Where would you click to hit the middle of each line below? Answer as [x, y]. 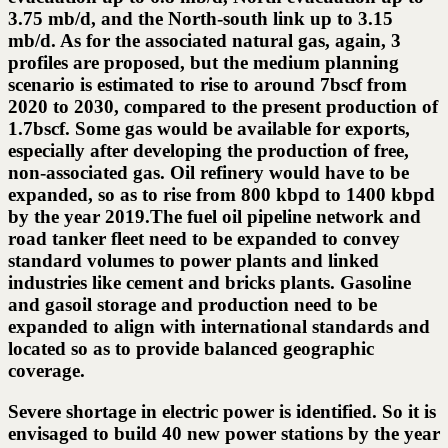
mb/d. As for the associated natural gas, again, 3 [204, 41]
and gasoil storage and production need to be [192, 305]
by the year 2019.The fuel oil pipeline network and [214, 217]
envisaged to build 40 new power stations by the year [224, 434]
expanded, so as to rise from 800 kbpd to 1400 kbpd [221, 195]
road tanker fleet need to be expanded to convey [204, 239]
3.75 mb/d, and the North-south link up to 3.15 [200, 19]
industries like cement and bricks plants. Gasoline [209, 283]
